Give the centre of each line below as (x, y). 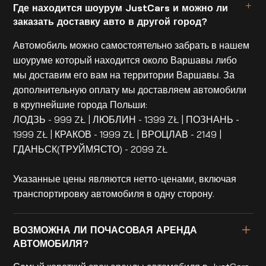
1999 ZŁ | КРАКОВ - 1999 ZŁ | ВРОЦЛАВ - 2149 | (118, 134)
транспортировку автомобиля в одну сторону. (114, 194)
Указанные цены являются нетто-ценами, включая (125, 179)
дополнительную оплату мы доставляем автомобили (130, 90)
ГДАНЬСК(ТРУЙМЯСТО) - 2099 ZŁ (91, 149)
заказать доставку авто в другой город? (110, 22)
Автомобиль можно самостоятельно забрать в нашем (132, 45)
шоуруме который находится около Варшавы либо (125, 60)
